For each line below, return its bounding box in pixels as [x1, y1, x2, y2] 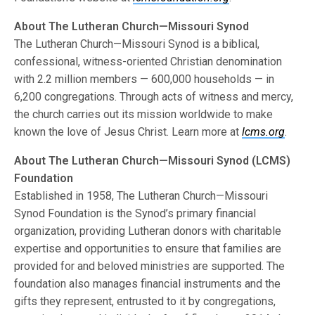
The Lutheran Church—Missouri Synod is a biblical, [14, 37, 260, 51]
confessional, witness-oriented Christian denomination [14, 55, 283, 68]
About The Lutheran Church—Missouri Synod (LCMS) [14, 154, 291, 167]
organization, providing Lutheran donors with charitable [14, 224, 282, 238]
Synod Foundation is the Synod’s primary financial [14, 207, 257, 220]
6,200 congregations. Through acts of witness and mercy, [14, 90, 294, 103]
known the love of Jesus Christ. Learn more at [14, 125, 243, 139]
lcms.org [242, 125, 285, 139]
